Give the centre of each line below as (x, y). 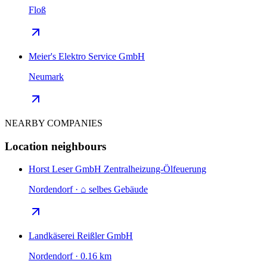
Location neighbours (55, 146)
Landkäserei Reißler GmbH (81, 236)
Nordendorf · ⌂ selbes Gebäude (88, 190)
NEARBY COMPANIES (54, 123)
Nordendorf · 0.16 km (70, 256)
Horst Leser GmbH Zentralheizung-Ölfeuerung (117, 169)
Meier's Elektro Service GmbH (87, 56)
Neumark (46, 76)
